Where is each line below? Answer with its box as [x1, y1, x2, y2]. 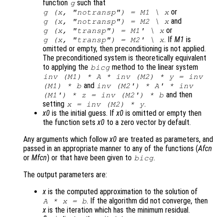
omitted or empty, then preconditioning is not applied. [43, 44, 206, 54]
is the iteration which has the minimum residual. [46, 205, 190, 215]
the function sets [43, 118, 97, 127]
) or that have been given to [47, 153, 134, 163]
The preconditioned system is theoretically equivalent [43, 53, 206, 63]
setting [43, 99, 66, 109]
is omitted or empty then [124, 108, 201, 118]
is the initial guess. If [50, 108, 116, 118]
